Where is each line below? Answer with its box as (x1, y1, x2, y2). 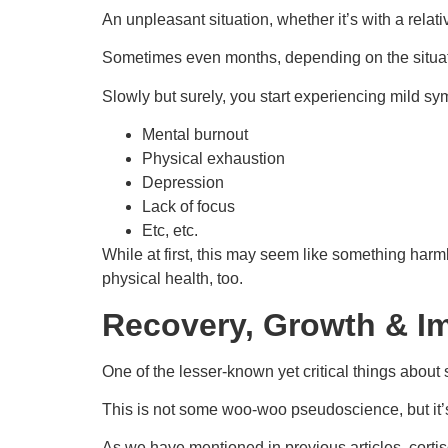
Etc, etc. (142, 222, 198, 240)
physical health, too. (102, 270, 247, 288)
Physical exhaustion (142, 150, 285, 168)
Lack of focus (142, 198, 235, 216)
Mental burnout (142, 126, 248, 144)
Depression (142, 174, 224, 192)
